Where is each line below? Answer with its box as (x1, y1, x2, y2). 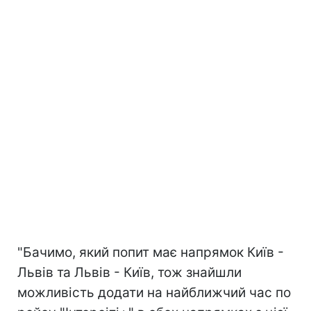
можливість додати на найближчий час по (17, 285, 291, 301)
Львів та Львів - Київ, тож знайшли (17, 264, 242, 281)
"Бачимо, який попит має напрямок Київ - (17, 244, 284, 261)
